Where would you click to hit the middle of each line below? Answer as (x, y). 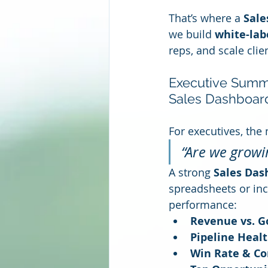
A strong (191, 172)
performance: (203, 205)
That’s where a (206, 18)
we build (192, 34)
